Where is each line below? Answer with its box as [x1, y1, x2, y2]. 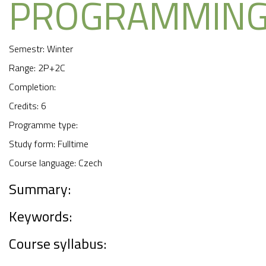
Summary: [9, 178, 71, 200]
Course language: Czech [9, 156, 102, 170]
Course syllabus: [9, 233, 106, 255]
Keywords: [9, 205, 72, 227]
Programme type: [9, 118, 78, 132]
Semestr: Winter [9, 42, 73, 56]
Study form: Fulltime [9, 137, 88, 151]
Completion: [9, 80, 56, 94]
